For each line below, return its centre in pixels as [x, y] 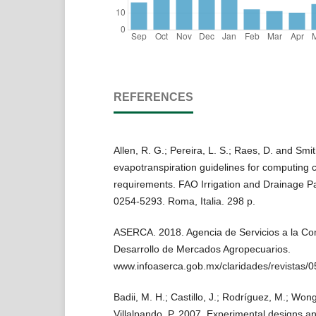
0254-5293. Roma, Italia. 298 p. [184, 201]
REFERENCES [153, 97]
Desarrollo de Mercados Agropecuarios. [202, 249]
